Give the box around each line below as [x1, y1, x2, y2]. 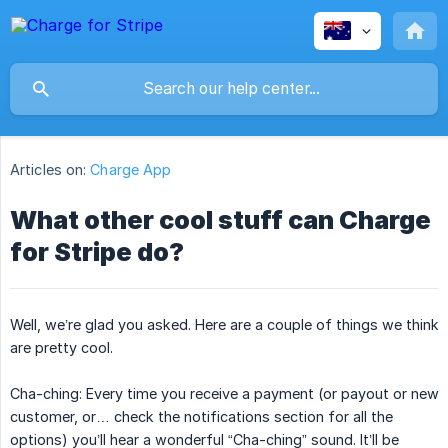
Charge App [90, 161, 172, 179]
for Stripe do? [10, 237, 184, 268]
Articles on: [10, 161, 87, 179]
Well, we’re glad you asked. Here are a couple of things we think [10, 316, 439, 334]
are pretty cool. [10, 339, 113, 357]
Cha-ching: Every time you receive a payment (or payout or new [10, 385, 439, 403]
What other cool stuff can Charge [10, 205, 431, 236]
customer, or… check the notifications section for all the [10, 408, 393, 426]
